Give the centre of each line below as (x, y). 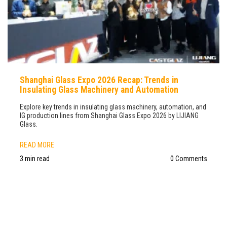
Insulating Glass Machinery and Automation (99, 89)
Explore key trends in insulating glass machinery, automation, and (113, 107)
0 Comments (189, 158)
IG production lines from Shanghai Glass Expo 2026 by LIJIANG (109, 115)
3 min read (35, 158)
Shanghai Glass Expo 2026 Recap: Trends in (99, 80)
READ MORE (37, 145)
